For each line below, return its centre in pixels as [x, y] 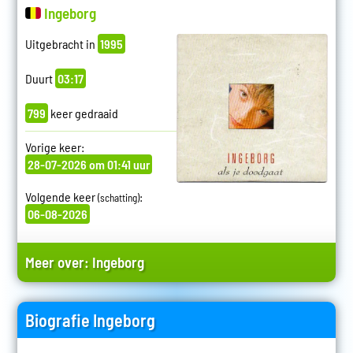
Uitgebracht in [61, 43]
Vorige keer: [54, 147]
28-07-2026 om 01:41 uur [88, 164]
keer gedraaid [83, 113]
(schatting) [118, 197]
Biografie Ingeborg [90, 320]
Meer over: [58, 262]
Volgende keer [61, 196]
